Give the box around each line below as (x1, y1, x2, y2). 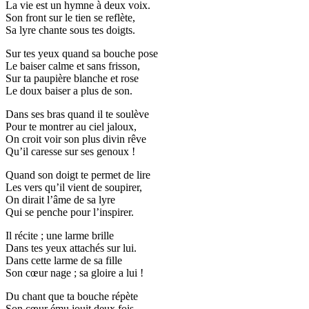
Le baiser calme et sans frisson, (6, 59, 140, 72)
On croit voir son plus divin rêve (6, 132, 146, 145)
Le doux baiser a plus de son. (6, 84, 132, 97)
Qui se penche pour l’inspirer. (6, 206, 134, 218)
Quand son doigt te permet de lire (6, 168, 150, 181)
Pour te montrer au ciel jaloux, (6, 120, 137, 132)
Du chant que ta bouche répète (6, 290, 138, 302)
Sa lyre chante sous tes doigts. (6, 23, 135, 36)
